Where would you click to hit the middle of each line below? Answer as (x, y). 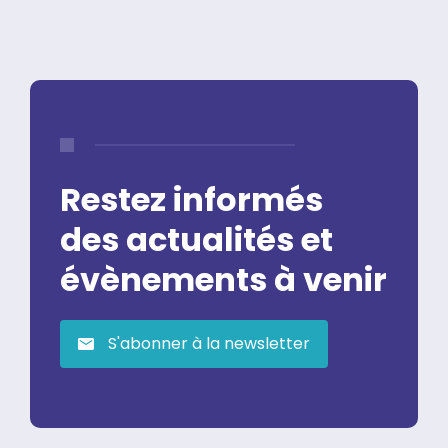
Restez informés (191, 199)
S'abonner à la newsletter (207, 343)
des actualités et (196, 239)
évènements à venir (223, 279)
